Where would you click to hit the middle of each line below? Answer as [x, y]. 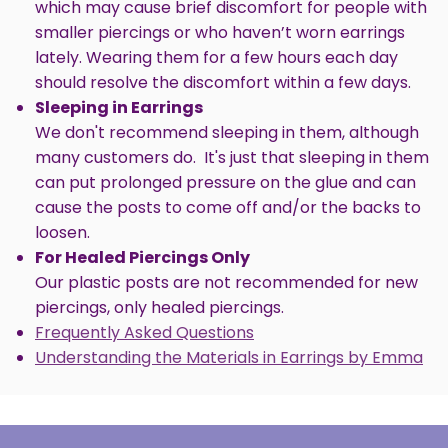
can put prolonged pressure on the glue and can [225, 183]
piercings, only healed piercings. [159, 308]
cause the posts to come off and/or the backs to [228, 208]
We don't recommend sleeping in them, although [227, 133]
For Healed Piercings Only [142, 258]
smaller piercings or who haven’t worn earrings [220, 33]
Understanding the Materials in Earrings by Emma [229, 358]
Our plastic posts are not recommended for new [226, 283]
